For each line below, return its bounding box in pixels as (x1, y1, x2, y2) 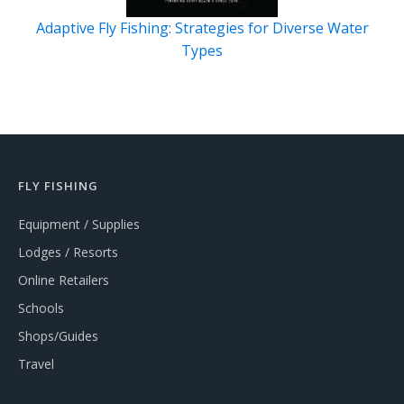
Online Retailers (18, 271, 109, 289)
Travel (18, 355, 54, 373)
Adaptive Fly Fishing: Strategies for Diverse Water (35, 18, 369, 39)
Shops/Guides (18, 327, 98, 345)
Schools (18, 299, 64, 317)
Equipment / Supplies (18, 216, 140, 234)
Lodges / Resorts (18, 243, 118, 262)
